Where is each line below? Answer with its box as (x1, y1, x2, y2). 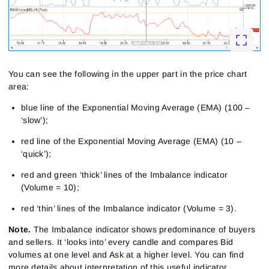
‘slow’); (21, 115, 49, 125)
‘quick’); (21, 148, 52, 159)
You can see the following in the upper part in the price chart (8, 68, 247, 79)
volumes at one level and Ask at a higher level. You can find (8, 249, 244, 259)
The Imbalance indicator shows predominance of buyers (31, 224, 256, 234)
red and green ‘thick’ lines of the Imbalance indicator (21, 169, 228, 180)
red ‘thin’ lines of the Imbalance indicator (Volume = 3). (21, 203, 237, 213)
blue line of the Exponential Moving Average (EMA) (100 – (21, 102, 250, 112)
